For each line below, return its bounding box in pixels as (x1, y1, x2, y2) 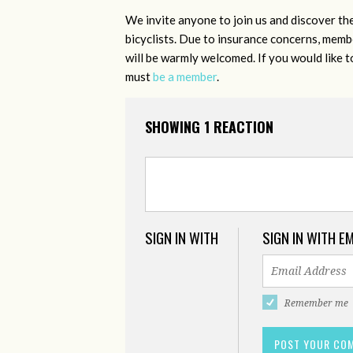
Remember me (284, 298, 349, 310)
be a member (153, 69, 217, 84)
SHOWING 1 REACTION (145, 117, 273, 138)
